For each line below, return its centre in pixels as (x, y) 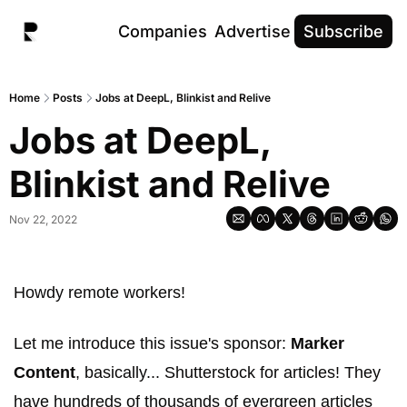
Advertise (253, 31)
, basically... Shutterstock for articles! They (228, 372)
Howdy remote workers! (102, 293)
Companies (163, 31)
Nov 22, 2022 (43, 219)
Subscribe (343, 31)
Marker (318, 343)
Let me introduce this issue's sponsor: (152, 343)
